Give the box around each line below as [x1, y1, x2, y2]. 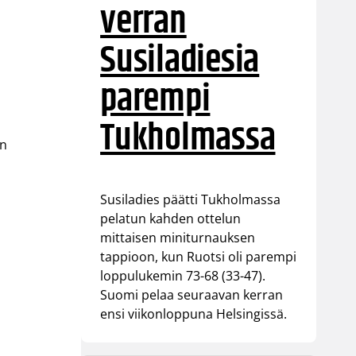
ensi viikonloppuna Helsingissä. [100, 304, 288, 323]
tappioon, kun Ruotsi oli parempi [100, 247, 297, 265]
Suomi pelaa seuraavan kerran [100, 285, 284, 304]
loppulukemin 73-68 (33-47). [100, 266, 266, 284]
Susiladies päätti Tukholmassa [100, 190, 281, 208]
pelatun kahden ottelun [100, 209, 242, 227]
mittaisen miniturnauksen [100, 228, 256, 246]
